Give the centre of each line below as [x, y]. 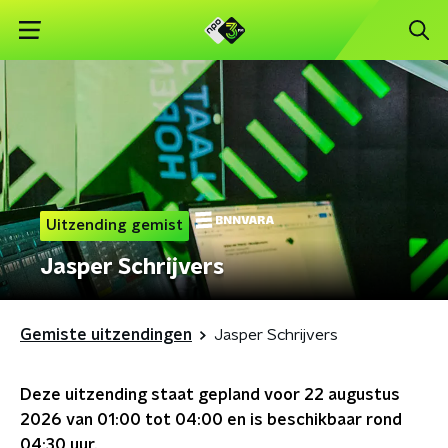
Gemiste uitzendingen [106, 335]
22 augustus [352, 395]
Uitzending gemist [114, 225]
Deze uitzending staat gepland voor [162, 395]
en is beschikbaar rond [312, 420]
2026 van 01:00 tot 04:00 [121, 420]
